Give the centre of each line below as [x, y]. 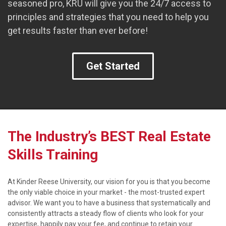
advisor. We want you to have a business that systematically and [109, 203]
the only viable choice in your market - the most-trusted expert [106, 192]
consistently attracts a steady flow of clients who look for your [106, 213]
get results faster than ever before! [78, 31]
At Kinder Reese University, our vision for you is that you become [109, 182]
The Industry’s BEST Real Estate [109, 136]
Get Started [113, 66]
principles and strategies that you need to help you [108, 17]
